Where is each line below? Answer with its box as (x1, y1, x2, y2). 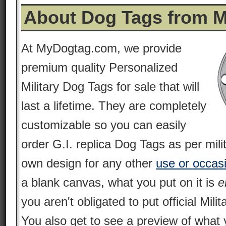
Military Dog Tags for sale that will (21, 80, 199, 93)
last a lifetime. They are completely (21, 99, 206, 112)
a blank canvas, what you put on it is (21, 176, 218, 189)
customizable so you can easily (21, 118, 186, 132)
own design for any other (21, 156, 156, 170)
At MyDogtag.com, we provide (21, 41, 182, 55)
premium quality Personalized (21, 61, 178, 74)
